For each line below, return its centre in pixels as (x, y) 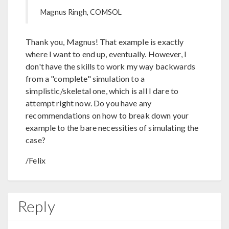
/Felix (36, 160)
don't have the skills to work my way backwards (111, 66)
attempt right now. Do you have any (89, 103)
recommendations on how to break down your (107, 115)
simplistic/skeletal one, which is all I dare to (102, 90)
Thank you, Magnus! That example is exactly (105, 41)
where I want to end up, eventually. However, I (106, 54)
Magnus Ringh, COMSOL (81, 12)
